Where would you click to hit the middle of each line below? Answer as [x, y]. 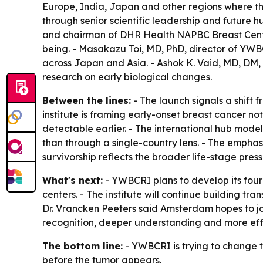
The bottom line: [82, 246]
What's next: [73, 181]
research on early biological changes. [127, 77]
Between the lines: [87, 101]
